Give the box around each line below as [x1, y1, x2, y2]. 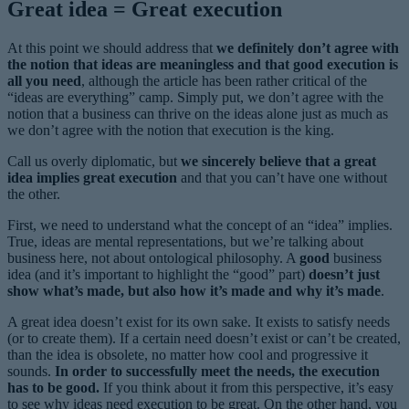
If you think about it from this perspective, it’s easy [103, 380, 393, 396]
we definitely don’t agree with [213, 40, 399, 57]
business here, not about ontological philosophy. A [7, 250, 299, 267]
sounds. [7, 363, 55, 380]
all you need [7, 73, 81, 89]
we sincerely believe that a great [177, 153, 376, 170]
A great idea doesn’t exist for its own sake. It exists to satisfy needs [7, 314, 390, 330]
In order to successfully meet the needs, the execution [55, 363, 380, 380]
